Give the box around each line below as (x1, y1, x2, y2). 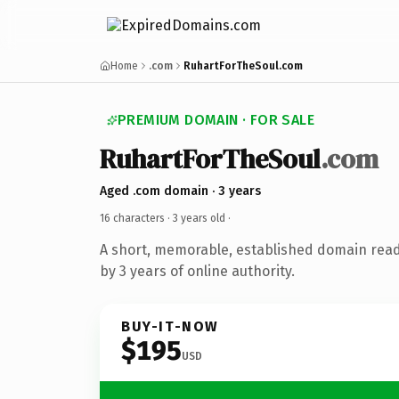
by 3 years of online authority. (100, 262, 295, 280)
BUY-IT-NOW (121, 317, 219, 335)
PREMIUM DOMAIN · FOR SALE (118, 111, 314, 128)
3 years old (173, 211, 225, 224)
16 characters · (100, 211, 173, 224)
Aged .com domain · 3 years (100, 183, 261, 199)
